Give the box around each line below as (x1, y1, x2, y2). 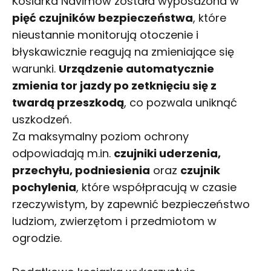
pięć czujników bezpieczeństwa (12, 10, 193, 25)
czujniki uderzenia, (114, 145, 221, 161)
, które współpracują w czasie (76, 179, 237, 195)
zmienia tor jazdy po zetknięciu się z (12, 77, 217, 93)
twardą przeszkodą (12, 94, 124, 110)
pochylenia (12, 179, 76, 195)
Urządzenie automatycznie (59, 60, 214, 76)
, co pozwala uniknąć (124, 94, 237, 110)
